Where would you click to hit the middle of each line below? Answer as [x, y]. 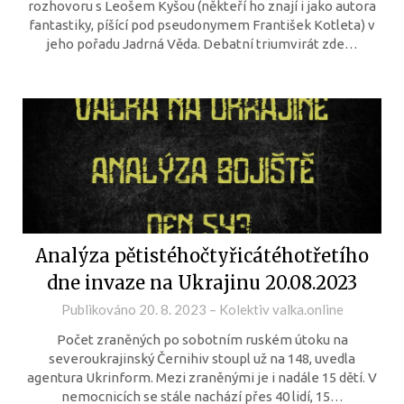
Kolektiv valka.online [281, 309]
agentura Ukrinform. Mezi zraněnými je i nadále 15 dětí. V [202, 377]
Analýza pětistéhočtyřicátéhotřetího [202, 256]
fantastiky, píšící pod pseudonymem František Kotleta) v [202, 25]
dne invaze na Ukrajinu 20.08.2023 [202, 283]
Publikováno [100, 309]
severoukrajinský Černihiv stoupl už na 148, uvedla [202, 358]
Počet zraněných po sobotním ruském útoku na [202, 340]
